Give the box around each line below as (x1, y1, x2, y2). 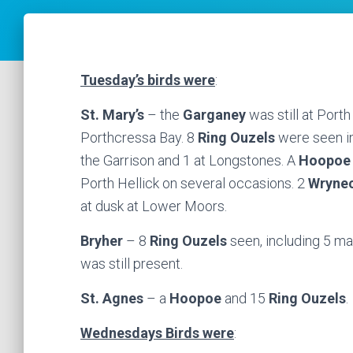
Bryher (80, 232, 123, 249)
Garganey (183, 106, 246, 123)
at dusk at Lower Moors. (80, 198, 227, 214)
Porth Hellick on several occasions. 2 (80, 175, 308, 191)
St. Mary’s (80, 106, 144, 123)
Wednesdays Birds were (80, 325, 234, 341)
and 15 (221, 290, 266, 307)
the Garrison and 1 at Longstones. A (80, 152, 299, 169)
